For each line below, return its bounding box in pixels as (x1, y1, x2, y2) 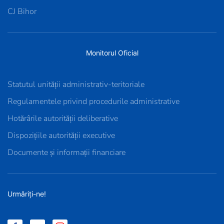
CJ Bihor (7, 6, 36, 17)
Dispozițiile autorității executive (7, 130, 115, 141)
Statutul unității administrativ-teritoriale (7, 79, 144, 90)
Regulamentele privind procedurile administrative (7, 96, 179, 107)
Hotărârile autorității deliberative (7, 113, 118, 124)
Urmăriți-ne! (7, 189, 46, 198)
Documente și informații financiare (7, 147, 125, 158)
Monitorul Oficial (85, 48, 138, 57)
